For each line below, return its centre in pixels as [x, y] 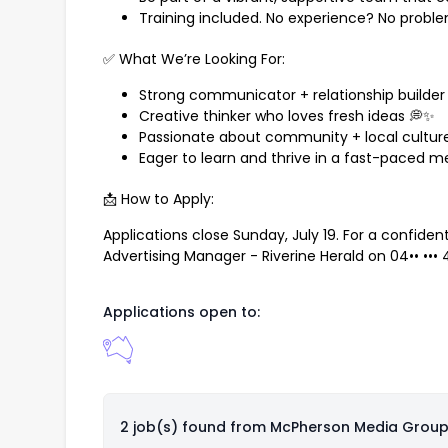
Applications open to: [181, 312]
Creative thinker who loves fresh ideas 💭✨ [287, 116]
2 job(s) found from [194, 427]
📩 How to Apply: [158, 199]
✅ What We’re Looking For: [194, 59]
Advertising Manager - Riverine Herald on [246, 256]
